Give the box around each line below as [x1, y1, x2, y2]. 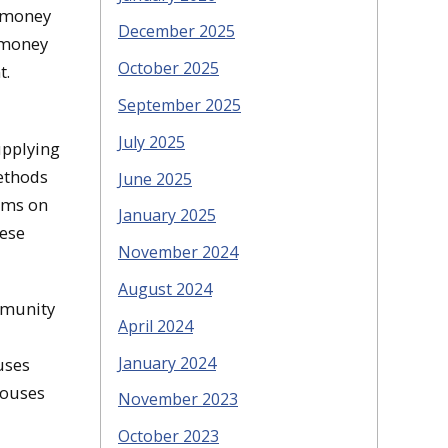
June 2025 [118, 167, 192, 190]
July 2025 [118, 130, 185, 153]
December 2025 [118, 20, 235, 43]
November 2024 [118, 241, 238, 264]
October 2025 [118, 57, 219, 80]
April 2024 [118, 314, 193, 337]
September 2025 [118, 93, 241, 116]
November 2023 [118, 388, 238, 411]
